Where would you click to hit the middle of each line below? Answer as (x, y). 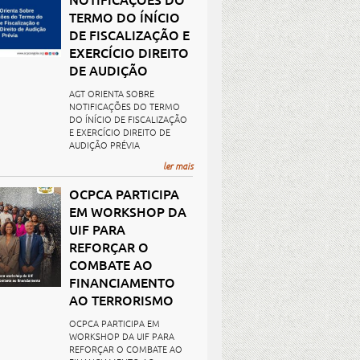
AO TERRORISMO (121, 300)
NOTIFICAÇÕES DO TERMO (125, 106)
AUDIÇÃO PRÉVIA (104, 145)
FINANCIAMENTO (122, 282)
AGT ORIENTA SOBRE (112, 93)
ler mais (178, 166)
